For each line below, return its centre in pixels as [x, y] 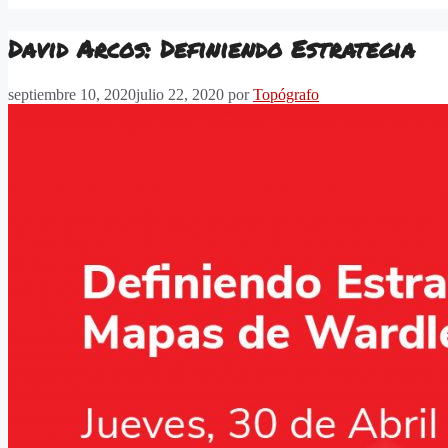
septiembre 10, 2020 [72, 95]
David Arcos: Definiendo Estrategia [211, 48]
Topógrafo [286, 95]
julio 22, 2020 [180, 95]
